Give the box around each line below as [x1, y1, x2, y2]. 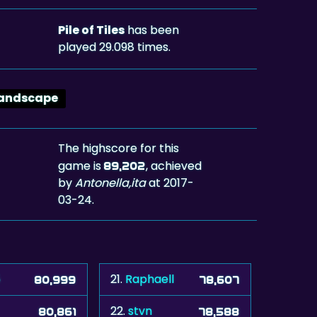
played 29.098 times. [58, 38, 171, 55]
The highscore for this [58, 139, 180, 156]
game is [58, 157, 105, 174]
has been [125, 21, 180, 38]
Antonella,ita [75, 174, 146, 191]
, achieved [146, 157, 202, 174]
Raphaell [125, 270, 174, 287]
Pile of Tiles [58, 21, 125, 38]
